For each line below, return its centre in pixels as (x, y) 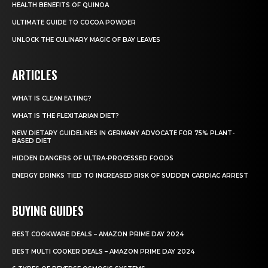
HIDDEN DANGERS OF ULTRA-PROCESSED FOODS (93, 159)
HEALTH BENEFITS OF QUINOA (60, 5)
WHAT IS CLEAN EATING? (52, 99)
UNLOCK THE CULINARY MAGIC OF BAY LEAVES (86, 40)
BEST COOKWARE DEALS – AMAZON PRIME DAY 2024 (98, 234)
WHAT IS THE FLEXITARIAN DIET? (66, 116)
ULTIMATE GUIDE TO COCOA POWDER (74, 23)
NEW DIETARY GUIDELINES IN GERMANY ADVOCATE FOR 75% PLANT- (123, 133)
